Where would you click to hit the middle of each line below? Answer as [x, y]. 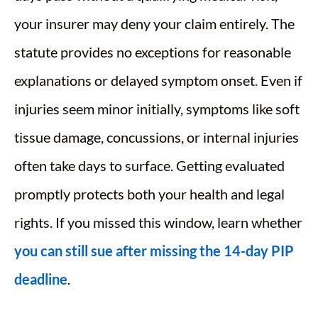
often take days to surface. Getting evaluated [149, 166]
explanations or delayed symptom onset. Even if [158, 81]
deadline [41, 279]
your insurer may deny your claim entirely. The [154, 24]
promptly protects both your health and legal [149, 194]
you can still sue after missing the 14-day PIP [154, 251]
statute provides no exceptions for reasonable [153, 52]
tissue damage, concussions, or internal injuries [157, 137]
